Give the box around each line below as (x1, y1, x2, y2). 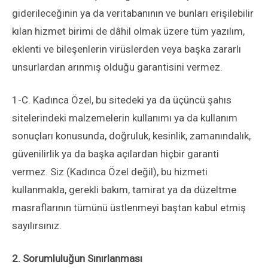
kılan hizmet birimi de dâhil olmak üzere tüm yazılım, (12, 25, 245, 37)
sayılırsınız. (12, 220, 62, 232)
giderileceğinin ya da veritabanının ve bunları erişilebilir (12, 7, 254, 19)
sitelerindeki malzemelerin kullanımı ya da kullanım (12, 112, 237, 124)
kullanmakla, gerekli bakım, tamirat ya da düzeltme (12, 184, 236, 196)
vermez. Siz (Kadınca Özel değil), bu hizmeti (12, 166, 208, 178)
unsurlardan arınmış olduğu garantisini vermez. (12, 61, 223, 73)
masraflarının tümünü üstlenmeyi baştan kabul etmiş (12, 202, 246, 214)
